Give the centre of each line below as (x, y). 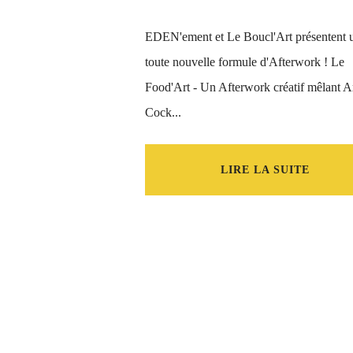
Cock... (163, 112)
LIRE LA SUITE (265, 170)
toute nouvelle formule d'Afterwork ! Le (245, 62)
